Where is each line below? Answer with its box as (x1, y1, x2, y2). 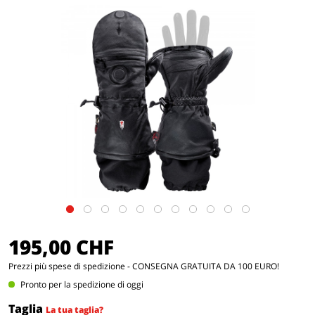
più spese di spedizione (34, 260, 125, 272)
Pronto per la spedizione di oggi (18, 278, 143, 290)
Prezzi (8, 260, 34, 272)
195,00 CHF (8, 233, 114, 260)
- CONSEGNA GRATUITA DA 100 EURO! (125, 260, 279, 272)
